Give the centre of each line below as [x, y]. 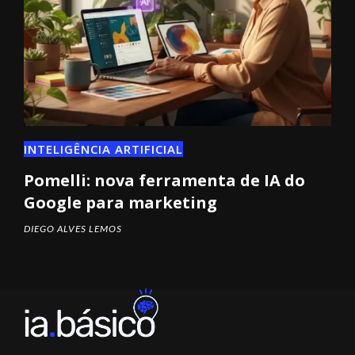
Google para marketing [120, 202]
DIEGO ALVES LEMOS [73, 229]
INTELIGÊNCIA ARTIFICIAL [103, 149]
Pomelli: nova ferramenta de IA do [164, 180]
